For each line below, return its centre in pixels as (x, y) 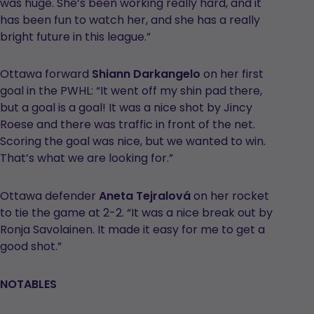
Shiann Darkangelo (148, 74)
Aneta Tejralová (146, 196)
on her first (233, 74)
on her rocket (231, 196)
